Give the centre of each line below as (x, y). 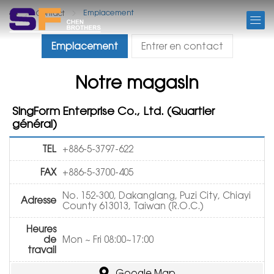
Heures (41, 229)
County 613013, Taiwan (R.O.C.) (133, 206)
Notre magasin (137, 82)
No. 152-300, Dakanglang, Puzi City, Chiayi (157, 195)
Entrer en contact (182, 46)
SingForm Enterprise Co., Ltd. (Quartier (113, 111)
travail (42, 250)
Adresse (39, 200)
